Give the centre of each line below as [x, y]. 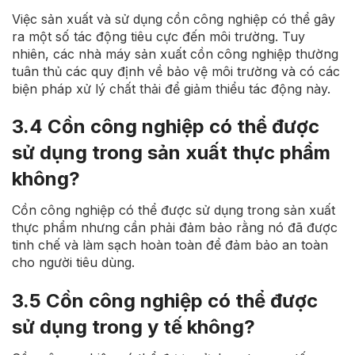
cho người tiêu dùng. [73, 263]
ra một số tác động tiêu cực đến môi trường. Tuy [158, 36]
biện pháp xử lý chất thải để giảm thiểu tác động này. [171, 88]
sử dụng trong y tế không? [134, 327]
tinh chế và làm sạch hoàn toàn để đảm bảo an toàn [170, 245]
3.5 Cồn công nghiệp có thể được [165, 301]
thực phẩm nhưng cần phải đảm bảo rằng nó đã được [175, 228]
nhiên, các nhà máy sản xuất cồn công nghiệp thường [175, 53]
